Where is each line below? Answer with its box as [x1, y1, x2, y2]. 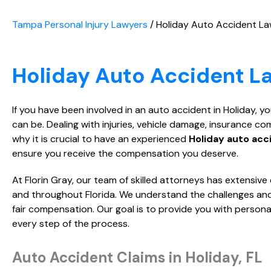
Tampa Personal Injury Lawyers [12, 18, 148, 31]
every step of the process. [12, 217, 129, 230]
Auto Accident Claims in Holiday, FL [12, 248, 263, 267]
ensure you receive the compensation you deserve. [12, 147, 238, 160]
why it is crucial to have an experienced [12, 132, 186, 146]
